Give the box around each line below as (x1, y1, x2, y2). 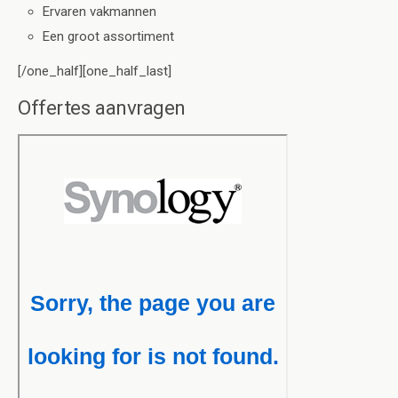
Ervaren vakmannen (43, 3, 157, 20)
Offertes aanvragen (18, 95, 186, 119)
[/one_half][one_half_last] (18, 62, 171, 79)
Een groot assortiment (43, 28, 175, 44)
